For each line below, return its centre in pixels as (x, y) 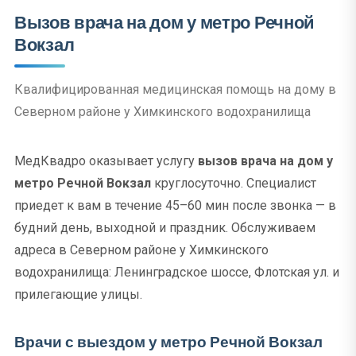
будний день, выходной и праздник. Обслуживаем (165, 228)
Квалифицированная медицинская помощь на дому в (175, 89)
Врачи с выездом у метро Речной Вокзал (168, 342)
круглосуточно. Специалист (234, 183)
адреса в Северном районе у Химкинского (141, 250)
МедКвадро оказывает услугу (106, 161)
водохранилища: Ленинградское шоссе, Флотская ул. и (177, 272)
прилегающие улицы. (78, 294)
